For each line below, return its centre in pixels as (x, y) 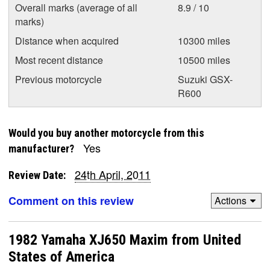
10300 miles (204, 40)
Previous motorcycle (58, 79)
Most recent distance (59, 60)
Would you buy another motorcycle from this (106, 133)
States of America (61, 256)
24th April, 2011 (113, 174)
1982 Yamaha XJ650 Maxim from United (125, 240)
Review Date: (37, 175)
